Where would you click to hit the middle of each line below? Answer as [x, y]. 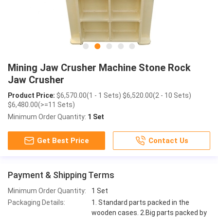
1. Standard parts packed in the [140, 202]
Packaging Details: [36, 202]
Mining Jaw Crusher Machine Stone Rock [99, 67]
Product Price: [31, 95]
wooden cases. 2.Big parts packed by [149, 212]
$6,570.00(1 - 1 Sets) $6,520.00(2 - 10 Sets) [123, 95]
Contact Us [169, 140]
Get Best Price [63, 140]
